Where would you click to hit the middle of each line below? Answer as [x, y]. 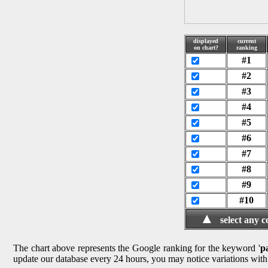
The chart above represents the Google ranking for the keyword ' [137, 248]
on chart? [206, 47]
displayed [206, 41]
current [246, 41]
